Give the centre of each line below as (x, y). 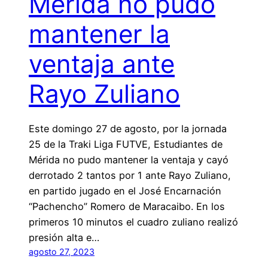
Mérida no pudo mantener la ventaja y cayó (129, 160)
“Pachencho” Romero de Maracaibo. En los (127, 207)
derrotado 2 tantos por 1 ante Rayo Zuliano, (130, 176)
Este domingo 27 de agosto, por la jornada (128, 129)
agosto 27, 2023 (62, 252)
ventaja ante (102, 64)
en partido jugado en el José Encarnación (125, 191)
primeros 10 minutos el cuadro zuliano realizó (133, 222)
